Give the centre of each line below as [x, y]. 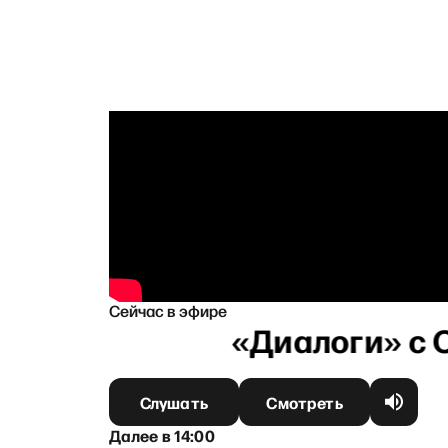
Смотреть [304, 401]
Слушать [173, 401]
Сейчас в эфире [167, 309]
